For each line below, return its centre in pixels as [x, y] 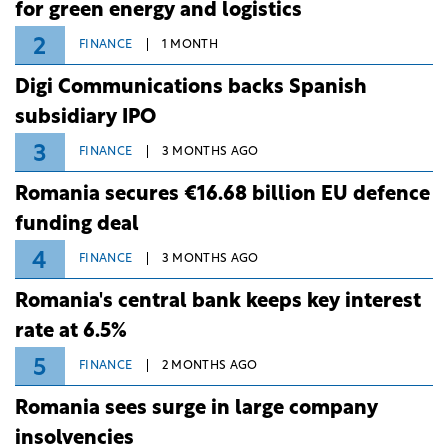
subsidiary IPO [85, 117]
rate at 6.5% [71, 331]
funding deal [77, 224]
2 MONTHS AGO [209, 366]
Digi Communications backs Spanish [191, 87]
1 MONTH [190, 45]
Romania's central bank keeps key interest [218, 301]
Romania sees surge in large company [196, 408]
